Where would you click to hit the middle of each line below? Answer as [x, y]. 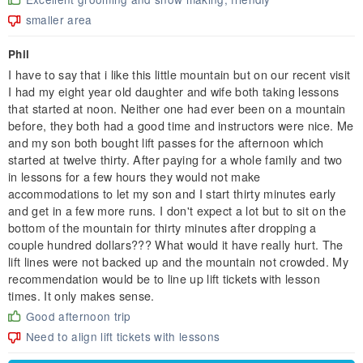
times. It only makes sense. [81, 295]
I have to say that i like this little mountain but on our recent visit [179, 74]
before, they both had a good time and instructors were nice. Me [181, 125]
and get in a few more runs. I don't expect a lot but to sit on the [177, 210]
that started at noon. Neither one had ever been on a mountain [177, 108]
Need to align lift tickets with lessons [123, 336]
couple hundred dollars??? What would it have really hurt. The [176, 244]
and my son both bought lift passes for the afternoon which [166, 142]
